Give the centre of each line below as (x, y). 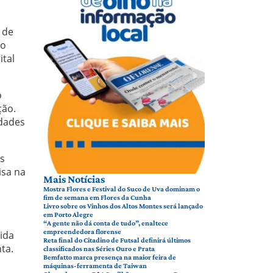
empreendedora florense (82, 231)
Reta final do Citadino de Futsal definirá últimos (117, 240)
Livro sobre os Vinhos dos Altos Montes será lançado (123, 206)
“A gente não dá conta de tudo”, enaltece (106, 223)
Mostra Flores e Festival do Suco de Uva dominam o (122, 189)
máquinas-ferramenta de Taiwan (95, 265)
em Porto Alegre (68, 214)
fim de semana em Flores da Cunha (97, 197)
